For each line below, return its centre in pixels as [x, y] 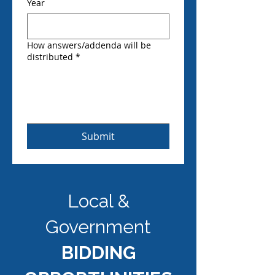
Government [98, 227]
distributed [50, 57]
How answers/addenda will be [89, 45]
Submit [98, 136]
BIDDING [98, 253]
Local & [98, 201]
